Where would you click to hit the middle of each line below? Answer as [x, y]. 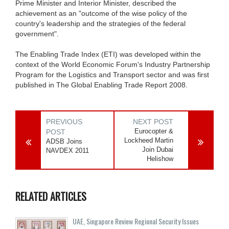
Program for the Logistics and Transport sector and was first [112, 74]
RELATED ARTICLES [51, 196]
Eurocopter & [154, 131]
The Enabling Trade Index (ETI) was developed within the [108, 54]
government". [37, 33]
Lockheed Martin [149, 140]
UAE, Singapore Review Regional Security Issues [136, 221]
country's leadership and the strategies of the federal [100, 23]
